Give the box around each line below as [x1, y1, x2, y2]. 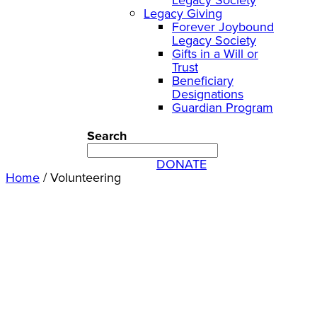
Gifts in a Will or [172, 44, 258, 63]
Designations [172, 84, 243, 103]
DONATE [156, 155, 207, 174]
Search [87, 127, 127, 146]
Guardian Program [172, 98, 273, 117]
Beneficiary [172, 71, 234, 90]
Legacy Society [172, 30, 256, 50]
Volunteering [50, 168, 121, 188]
